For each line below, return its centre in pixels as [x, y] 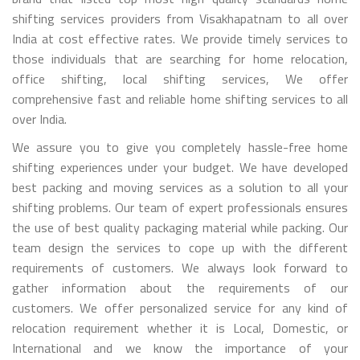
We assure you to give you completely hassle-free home [180, 147]
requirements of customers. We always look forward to [180, 267]
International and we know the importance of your [180, 348]
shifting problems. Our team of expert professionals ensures [180, 207]
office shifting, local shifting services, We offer [180, 78]
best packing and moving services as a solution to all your [180, 187]
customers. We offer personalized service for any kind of [180, 307]
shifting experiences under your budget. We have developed [180, 167]
